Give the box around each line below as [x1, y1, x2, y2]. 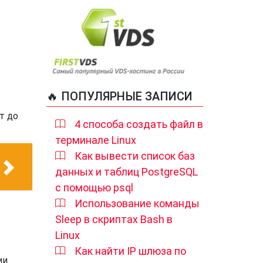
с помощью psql [55, 181, 133, 194]
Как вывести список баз [75, 149, 195, 162]
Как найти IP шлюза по [75, 244, 186, 257]
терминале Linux [55, 133, 136, 146]
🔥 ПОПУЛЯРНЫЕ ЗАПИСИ [46, 89, 193, 103]
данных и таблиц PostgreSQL [55, 165, 198, 178]
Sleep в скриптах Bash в [55, 213, 173, 225]
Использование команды [75, 197, 200, 210]
